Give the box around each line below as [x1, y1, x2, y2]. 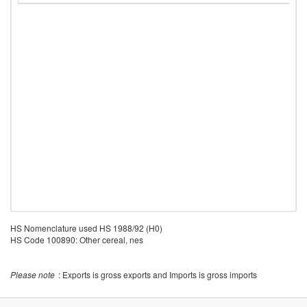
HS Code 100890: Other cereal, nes [10, 234, 143, 245]
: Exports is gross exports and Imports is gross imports [58, 269, 257, 280]
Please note [10, 269, 55, 280]
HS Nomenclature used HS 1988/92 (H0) [10, 222, 162, 234]
